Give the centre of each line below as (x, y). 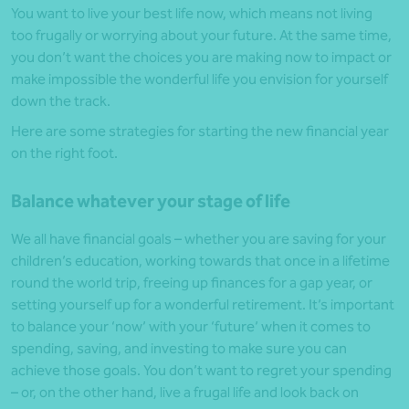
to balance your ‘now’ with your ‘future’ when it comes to (191, 327)
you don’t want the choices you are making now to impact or (201, 58)
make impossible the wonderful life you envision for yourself (199, 79)
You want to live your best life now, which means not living (192, 14)
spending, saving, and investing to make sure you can (179, 349)
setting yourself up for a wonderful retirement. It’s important (203, 305)
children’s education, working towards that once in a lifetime (200, 261)
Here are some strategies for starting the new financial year (200, 131)
